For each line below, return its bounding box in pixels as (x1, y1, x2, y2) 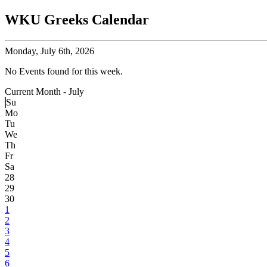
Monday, (5, 46, 38, 57)
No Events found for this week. (5, 66, 123, 77)
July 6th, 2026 (38, 46, 94, 57)
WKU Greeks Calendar (5, 12, 149, 28)
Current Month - (5, 86, 69, 97)
